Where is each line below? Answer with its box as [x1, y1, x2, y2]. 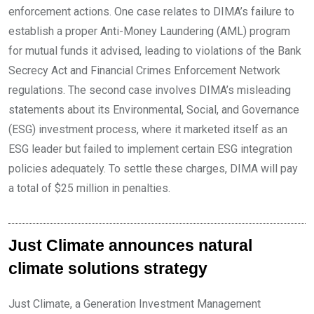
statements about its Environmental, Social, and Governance [8, 102, 299, 116]
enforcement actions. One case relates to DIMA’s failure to [8, 4, 294, 18]
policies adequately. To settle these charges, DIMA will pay [8, 161, 298, 175]
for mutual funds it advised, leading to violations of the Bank [8, 43, 301, 57]
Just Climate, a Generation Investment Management [8, 296, 261, 310]
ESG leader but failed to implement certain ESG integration [8, 142, 292, 156]
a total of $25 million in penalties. [8, 181, 170, 195]
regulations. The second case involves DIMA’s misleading [8, 83, 291, 97]
